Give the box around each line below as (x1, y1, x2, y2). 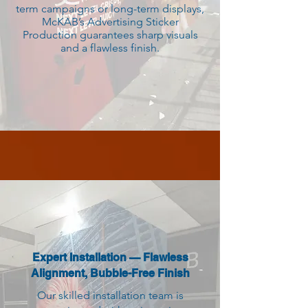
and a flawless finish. (60, 41, 159, 54)
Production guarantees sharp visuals (22, 28, 198, 41)
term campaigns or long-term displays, (16, 2, 204, 15)
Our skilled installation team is (36, 289, 184, 302)
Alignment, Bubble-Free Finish (30, 267, 190, 280)
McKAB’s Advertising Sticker (41, 15, 179, 28)
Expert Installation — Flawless (32, 251, 188, 264)
